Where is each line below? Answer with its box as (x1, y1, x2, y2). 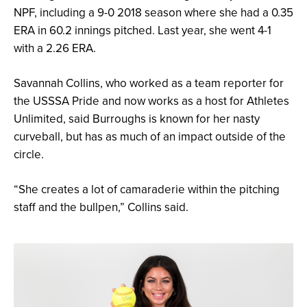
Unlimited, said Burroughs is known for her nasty (14, 110, 260, 127)
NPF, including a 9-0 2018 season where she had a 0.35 (14, 4, 293, 21)
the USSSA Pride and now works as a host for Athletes (14, 93, 289, 110)
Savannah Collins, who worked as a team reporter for (14, 75, 284, 92)
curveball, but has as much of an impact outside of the (14, 128, 286, 145)
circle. (14, 146, 44, 163)
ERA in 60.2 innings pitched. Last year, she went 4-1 (14, 22, 271, 39)
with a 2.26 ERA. (14, 40, 96, 57)
